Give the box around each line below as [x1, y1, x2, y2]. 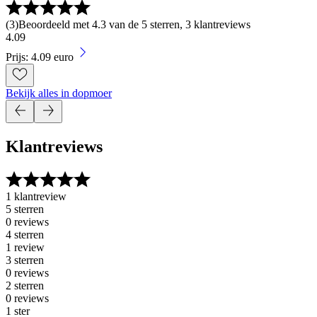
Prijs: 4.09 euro [6, 51, 74, 64]
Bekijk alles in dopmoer [6, 87, 112, 100]
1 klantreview [6, 190, 67, 203]
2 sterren [6, 279, 44, 292]
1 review [6, 241, 45, 254]
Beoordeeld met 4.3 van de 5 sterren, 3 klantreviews [18, 18, 250, 31]
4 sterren [6, 229, 44, 241]
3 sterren [6, 254, 44, 267]
